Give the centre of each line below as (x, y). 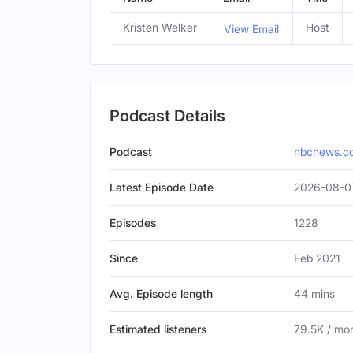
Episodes (133, 223)
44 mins (314, 294)
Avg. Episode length (161, 294)
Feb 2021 (317, 258)
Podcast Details (167, 116)
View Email (251, 28)
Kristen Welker (160, 27)
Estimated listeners (158, 329)
